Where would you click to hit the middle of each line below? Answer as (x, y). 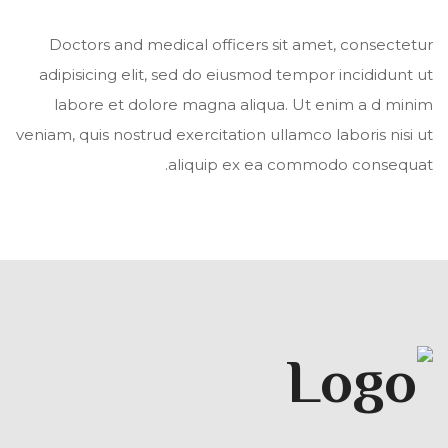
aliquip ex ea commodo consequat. (300, 165)
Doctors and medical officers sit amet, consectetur (241, 45)
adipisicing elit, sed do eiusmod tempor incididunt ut (236, 75)
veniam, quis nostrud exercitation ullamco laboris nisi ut (224, 135)
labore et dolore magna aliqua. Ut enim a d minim (243, 105)
